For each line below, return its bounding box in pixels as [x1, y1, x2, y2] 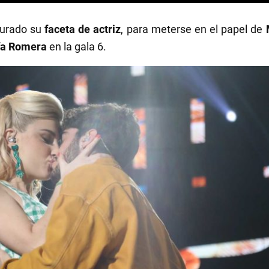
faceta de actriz [44, 22, 121, 35]
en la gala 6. [49, 40, 106, 53]
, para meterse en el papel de [121, 22, 266, 35]
